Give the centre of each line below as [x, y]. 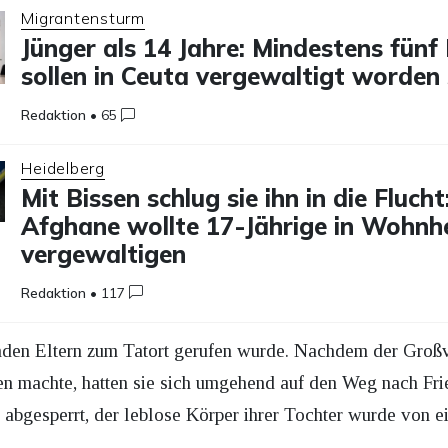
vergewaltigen [104, 253]
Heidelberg [63, 167]
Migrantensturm [83, 18]
